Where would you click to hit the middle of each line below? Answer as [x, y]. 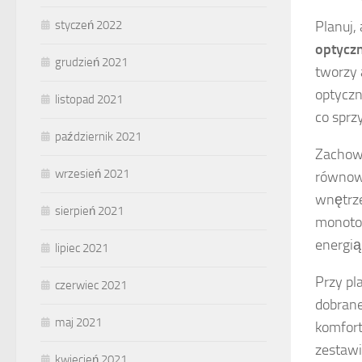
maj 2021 [78, 323]
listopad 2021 [89, 100]
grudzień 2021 [91, 63]
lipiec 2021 [82, 248]
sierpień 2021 [89, 211]
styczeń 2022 [88, 25]
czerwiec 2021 [91, 286]
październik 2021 [98, 137]
